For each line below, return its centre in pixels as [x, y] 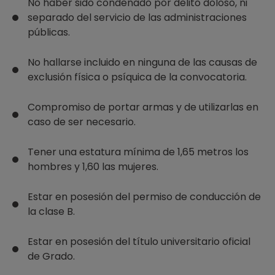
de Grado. [51, 256]
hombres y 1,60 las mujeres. [93, 167]
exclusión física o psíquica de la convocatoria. [137, 77]
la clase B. [51, 211]
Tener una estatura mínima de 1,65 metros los [138, 152]
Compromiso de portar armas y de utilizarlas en [143, 107]
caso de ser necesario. [82, 122]
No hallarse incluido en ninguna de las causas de [142, 62]
